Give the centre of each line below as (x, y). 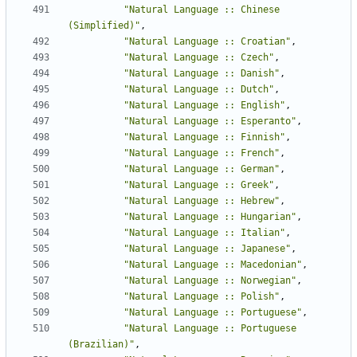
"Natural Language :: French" (202, 153)
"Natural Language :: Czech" (199, 58)
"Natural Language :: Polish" (202, 297)
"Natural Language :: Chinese (202, 10)
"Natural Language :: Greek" (199, 185)
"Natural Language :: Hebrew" (202, 201)
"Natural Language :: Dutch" (199, 90)
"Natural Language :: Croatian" (207, 42)
